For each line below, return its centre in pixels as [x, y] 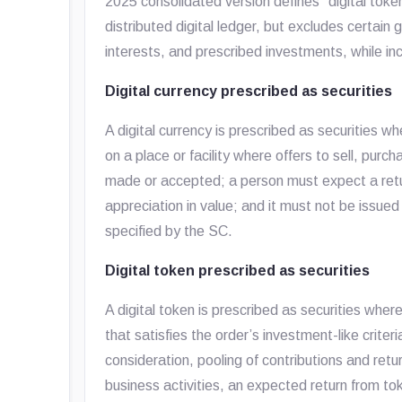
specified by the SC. [169, 231]
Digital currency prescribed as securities [249, 91]
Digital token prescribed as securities [238, 271]
